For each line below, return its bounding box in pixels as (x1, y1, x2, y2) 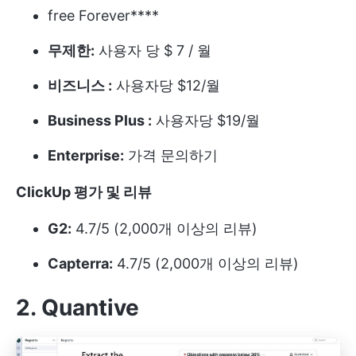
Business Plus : (48, 111, 152, 129)
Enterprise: (48, 146, 124, 164)
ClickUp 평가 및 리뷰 (16, 183, 152, 200)
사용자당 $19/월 (152, 111, 260, 129)
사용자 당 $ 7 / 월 (95, 41, 211, 59)
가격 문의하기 (124, 146, 218, 164)
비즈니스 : (48, 76, 112, 94)
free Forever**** (48, 6, 159, 24)
